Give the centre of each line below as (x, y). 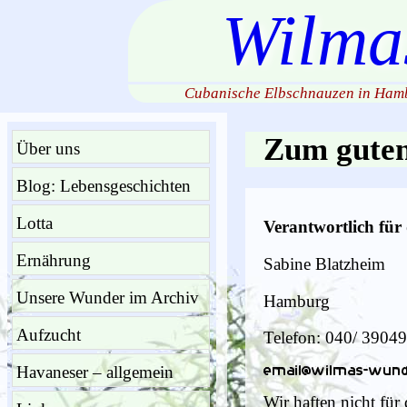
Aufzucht (49, 335)
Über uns (48, 149)
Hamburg (297, 301)
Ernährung (54, 260)
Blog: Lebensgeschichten (104, 186)
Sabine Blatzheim (324, 264)
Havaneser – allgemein (95, 372)
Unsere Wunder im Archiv (108, 298)
